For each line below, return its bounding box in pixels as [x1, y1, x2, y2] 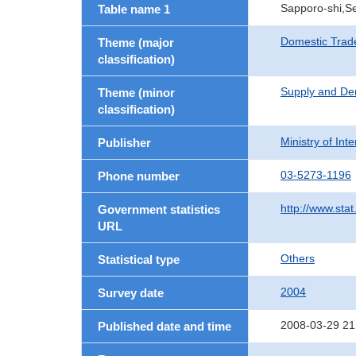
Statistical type [98, 253, 180, 266]
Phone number [98, 169, 180, 183]
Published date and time [98, 319, 231, 333]
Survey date [98, 286, 164, 300]
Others [281, 252, 315, 265]
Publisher [98, 136, 151, 149]
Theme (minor [98, 86, 175, 99]
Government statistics [98, 203, 220, 216]
